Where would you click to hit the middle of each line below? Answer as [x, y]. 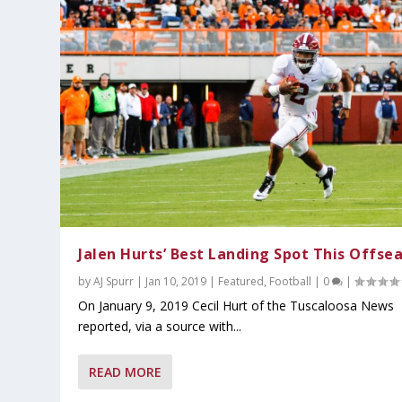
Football [291, 281]
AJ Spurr [114, 281]
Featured [241, 281]
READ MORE [126, 371]
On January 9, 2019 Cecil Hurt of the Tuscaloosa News [236, 305]
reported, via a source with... [160, 326]
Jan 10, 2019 [176, 281]
